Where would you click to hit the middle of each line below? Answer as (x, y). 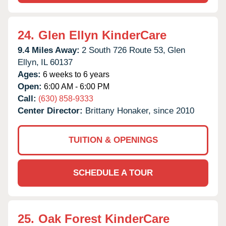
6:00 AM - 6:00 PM (76, 86)
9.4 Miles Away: (49, 50)
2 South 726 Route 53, (124, 50)
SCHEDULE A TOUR (113, 173)
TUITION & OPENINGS (113, 140)
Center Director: (51, 110)
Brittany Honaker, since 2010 (140, 110)
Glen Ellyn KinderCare (102, 35)
